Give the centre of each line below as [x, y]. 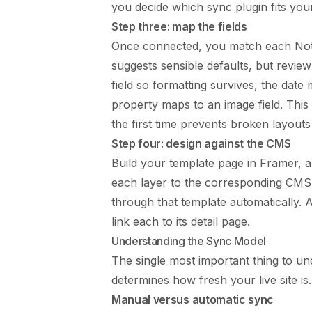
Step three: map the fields [179, 27]
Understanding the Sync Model [189, 241]
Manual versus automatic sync [193, 300]
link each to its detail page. [181, 222]
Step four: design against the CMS [201, 144]
